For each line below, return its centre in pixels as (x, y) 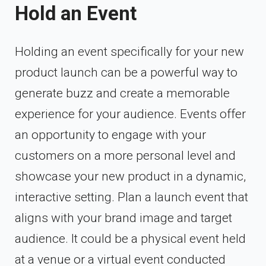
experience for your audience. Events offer (130, 114)
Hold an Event (76, 14)
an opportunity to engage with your (110, 134)
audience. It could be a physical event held (130, 238)
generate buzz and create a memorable (122, 93)
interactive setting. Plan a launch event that (132, 197)
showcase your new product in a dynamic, (130, 176)
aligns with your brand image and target (123, 218)
